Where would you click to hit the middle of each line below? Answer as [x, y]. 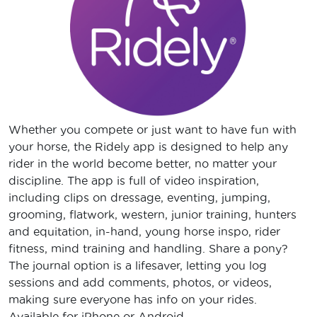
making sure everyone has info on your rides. [133, 300]
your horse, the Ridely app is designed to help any [148, 147]
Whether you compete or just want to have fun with [152, 130]
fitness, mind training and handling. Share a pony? [148, 249]
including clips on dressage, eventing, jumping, [139, 198]
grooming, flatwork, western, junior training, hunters [152, 215]
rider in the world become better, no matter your [143, 164]
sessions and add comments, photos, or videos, [140, 283]
